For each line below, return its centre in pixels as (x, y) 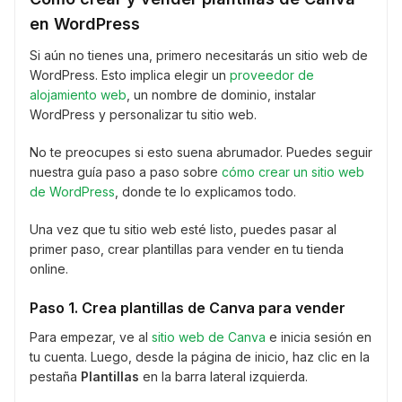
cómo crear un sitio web (293, 172)
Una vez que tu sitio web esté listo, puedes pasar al (183, 230)
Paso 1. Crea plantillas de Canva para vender (188, 308)
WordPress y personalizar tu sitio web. (143, 115)
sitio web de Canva (209, 337)
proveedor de (272, 75)
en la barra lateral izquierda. (223, 377)
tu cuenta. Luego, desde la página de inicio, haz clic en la (200, 357)
